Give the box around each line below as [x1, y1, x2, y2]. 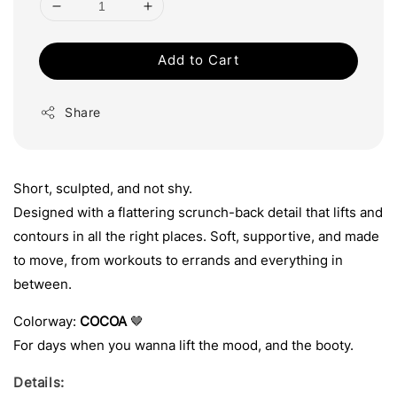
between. [13, 276, 72, 293]
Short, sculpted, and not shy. [13, 180, 192, 198]
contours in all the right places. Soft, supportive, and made [13, 228, 379, 245]
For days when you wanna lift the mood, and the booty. [13, 337, 354, 354]
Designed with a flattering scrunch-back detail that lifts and [13, 204, 383, 222]
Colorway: [13, 313, 80, 331]
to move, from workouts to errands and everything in [13, 252, 343, 269]
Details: [13, 374, 65, 392]
